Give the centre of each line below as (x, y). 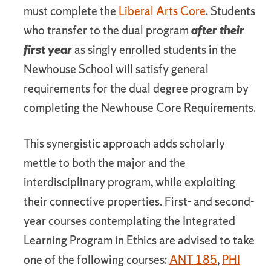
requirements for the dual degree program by (136, 88)
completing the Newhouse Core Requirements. (140, 108)
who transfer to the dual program (107, 30)
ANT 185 (193, 260)
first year (48, 50)
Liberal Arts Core (162, 11)
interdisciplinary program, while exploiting (129, 182)
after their (218, 30)
